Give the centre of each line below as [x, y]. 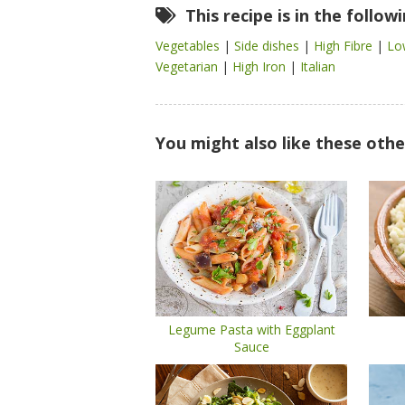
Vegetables [189, 46]
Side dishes [268, 46]
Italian [318, 66]
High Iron [261, 66]
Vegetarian [188, 66]
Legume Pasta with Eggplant [251, 330]
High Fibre [345, 46]
